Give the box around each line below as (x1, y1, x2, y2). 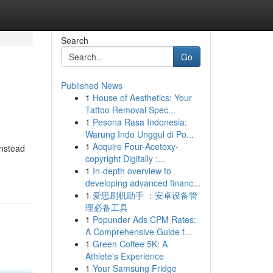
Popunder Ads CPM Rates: (92, 213, 196, 225)
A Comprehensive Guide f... (85, 225, 192, 238)
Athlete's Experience (85, 250, 164, 262)
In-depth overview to (92, 165, 171, 177)
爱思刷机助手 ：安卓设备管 (92, 189, 197, 201)
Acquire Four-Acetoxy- (92, 140, 179, 152)
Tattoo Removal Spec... (85, 104, 175, 116)
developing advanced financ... (85, 177, 200, 189)
